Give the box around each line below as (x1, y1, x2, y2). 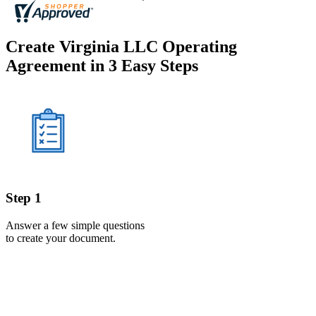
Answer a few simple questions (6, 219, 145, 231)
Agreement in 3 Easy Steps (6, 56, 198, 75)
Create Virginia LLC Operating (6, 37, 237, 56)
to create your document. (6, 231, 116, 244)
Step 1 (6, 190, 42, 205)
